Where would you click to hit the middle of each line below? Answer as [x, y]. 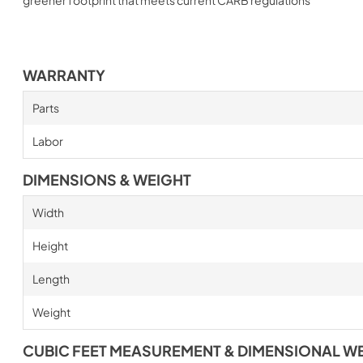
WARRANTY [64, 75]
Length [51, 278]
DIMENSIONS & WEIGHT [107, 179]
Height [50, 245]
